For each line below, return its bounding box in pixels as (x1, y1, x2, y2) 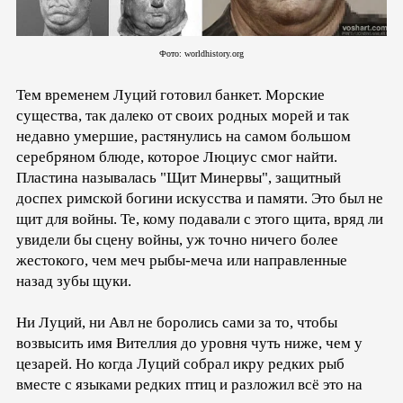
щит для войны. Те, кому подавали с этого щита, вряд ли (16, 210, 383, 228)
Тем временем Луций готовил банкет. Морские (16, 85, 325, 103)
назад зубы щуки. (16, 272, 131, 290)
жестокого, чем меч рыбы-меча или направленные (16, 251, 347, 269)
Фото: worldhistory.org (159, 48, 244, 58)
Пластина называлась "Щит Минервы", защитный (16, 168, 341, 186)
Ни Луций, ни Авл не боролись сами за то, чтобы (16, 313, 337, 331)
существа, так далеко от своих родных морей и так (16, 106, 349, 124)
